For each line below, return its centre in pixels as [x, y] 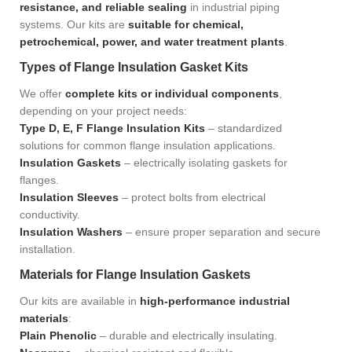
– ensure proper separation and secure [222, 232]
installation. [48, 249]
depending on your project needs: [103, 111]
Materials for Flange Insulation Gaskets [135, 275]
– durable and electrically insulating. [187, 336]
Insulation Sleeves [69, 198]
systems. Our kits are [74, 25]
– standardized [244, 128]
